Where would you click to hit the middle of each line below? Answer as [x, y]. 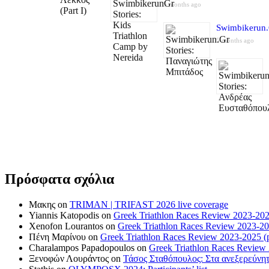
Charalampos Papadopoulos [82, 247]
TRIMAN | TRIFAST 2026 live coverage [149, 204]
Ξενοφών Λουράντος [69, 258]
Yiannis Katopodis [64, 215]
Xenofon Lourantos [66, 226]
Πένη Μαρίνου [57, 237]
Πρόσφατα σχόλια [59, 179]
